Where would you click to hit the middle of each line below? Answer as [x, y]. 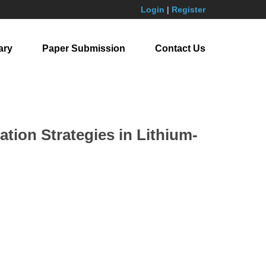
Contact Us [180, 48]
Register [189, 9]
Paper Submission [84, 48]
